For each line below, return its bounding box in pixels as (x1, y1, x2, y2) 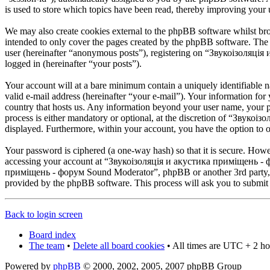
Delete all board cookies (73, 240, 165, 251)
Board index (29, 229, 76, 240)
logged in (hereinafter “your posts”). (5, 58, 142, 69)
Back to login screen (5, 209, 83, 219)
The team (29, 240, 64, 251)
